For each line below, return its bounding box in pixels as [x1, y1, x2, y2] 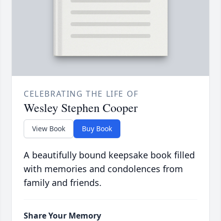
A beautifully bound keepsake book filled [24, 149, 195, 161]
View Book [32, 124, 65, 134]
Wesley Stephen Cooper [24, 100, 138, 116]
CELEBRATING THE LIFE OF [24, 88, 139, 100]
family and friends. [24, 177, 102, 189]
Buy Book [82, 124, 112, 134]
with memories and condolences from [24, 163, 183, 175]
